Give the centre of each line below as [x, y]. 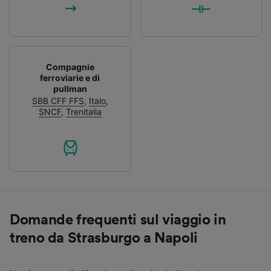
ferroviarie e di [70, 78]
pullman [70, 89]
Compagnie [70, 67]
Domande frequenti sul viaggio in [118, 220]
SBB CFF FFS [58, 101]
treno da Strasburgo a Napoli [104, 239]
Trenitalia [83, 112]
